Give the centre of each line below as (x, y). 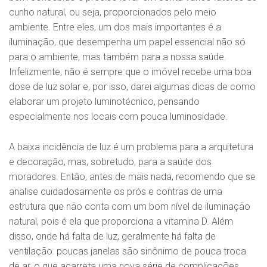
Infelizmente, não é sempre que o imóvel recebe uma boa (130, 72)
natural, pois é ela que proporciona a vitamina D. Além (121, 221)
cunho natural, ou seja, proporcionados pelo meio (113, 13)
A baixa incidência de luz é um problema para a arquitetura (131, 147)
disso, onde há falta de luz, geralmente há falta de (112, 236)
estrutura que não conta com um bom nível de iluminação (130, 206)
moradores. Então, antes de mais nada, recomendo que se (132, 176)
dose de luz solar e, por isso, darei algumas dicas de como (132, 87)
